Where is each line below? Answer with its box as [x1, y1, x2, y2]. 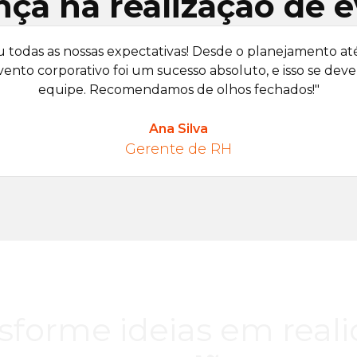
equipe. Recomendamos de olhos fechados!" [37, 82, 320, 97]
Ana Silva [149, 121, 208, 136]
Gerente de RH [125, 140, 232, 158]
